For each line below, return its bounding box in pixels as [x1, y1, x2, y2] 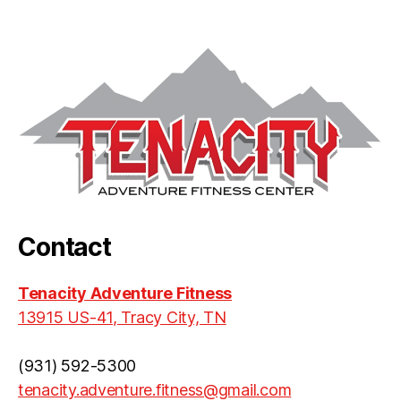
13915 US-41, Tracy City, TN [18, 307, 226, 327]
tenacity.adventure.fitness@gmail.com [18, 380, 292, 399]
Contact [18, 231, 111, 262]
